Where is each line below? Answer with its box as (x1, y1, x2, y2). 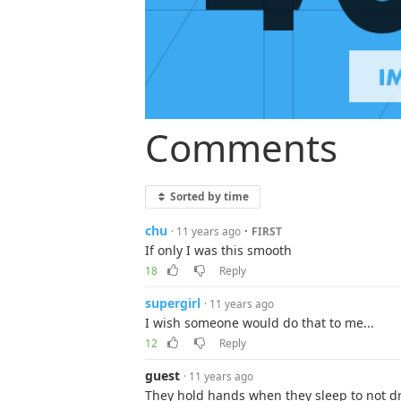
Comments (145, 122, 337, 173)
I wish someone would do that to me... (145, 313, 374, 331)
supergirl (145, 294, 200, 311)
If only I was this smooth (145, 241, 292, 259)
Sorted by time (166, 188, 249, 203)
